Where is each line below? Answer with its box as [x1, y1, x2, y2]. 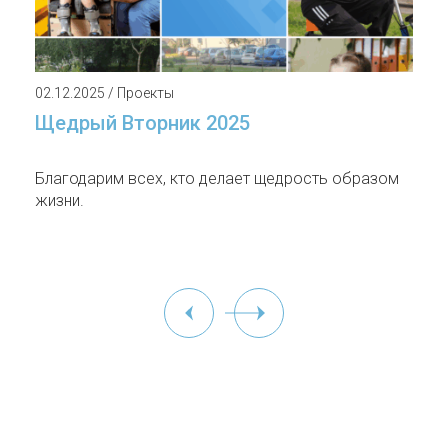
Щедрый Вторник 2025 [35, 111, 250, 136]
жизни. [35, 191, 84, 211]
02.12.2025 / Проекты [35, 85, 174, 102]
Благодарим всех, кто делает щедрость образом [35, 169, 399, 189]
